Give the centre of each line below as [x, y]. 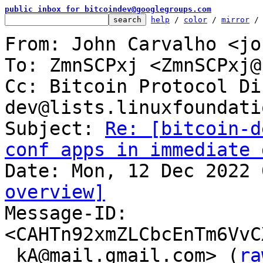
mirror [235, 20]
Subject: [55, 129]
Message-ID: [66, 213]
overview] [55, 192]
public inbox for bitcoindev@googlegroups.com [108, 9]
